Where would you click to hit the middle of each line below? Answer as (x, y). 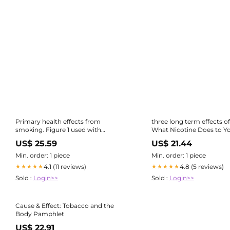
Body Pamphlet (40, 214)
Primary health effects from (58, 121)
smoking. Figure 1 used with (58, 129)
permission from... (43, 138)
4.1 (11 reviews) (65, 166)
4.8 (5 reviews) (202, 166)
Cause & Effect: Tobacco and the (65, 205)
